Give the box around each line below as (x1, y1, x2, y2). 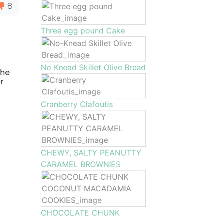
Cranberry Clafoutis (40, 99, 113, 109)
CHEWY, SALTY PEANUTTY (40, 148, 141, 157)
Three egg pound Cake (40, 26, 125, 35)
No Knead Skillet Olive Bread (40, 62, 146, 72)
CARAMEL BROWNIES (40, 159, 121, 169)
